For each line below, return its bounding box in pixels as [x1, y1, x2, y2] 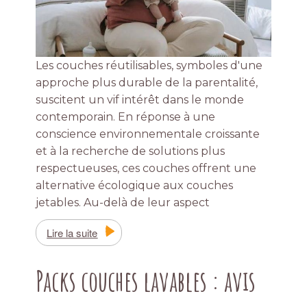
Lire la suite [47, 225, 98, 241]
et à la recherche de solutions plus [36, 145, 225, 158]
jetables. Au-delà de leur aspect [36, 196, 210, 210]
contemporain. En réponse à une [36, 110, 216, 124]
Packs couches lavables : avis [36, 263, 256, 299]
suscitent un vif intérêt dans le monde [36, 93, 245, 107]
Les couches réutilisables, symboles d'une [36, 59, 263, 73]
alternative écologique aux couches [36, 179, 234, 193]
